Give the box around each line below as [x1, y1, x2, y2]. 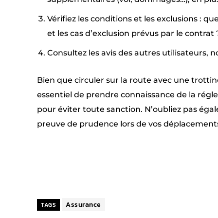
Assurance [66, 200, 101, 210]
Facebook [130, 156, 160, 166]
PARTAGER [61, 158, 89, 166]
